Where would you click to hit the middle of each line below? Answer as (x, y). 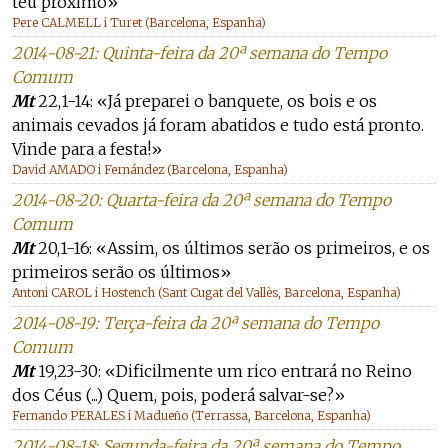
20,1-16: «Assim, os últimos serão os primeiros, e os (232, 248)
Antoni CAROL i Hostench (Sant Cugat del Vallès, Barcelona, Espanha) (206, 292)
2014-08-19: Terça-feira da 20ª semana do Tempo (195, 323)
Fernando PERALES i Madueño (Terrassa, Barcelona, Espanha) (191, 415)
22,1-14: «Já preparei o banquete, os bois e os (205, 101)
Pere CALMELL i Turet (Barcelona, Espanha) (139, 22)
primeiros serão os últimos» (121, 272)
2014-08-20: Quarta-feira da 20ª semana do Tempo (201, 200)
